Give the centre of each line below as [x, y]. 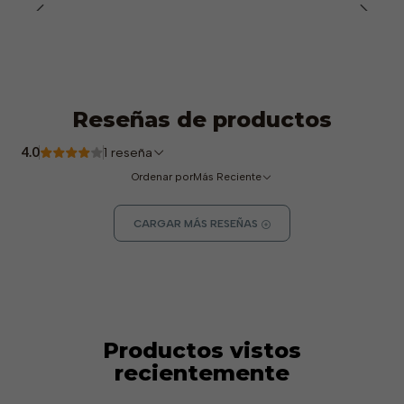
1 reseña [132, 152]
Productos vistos [202, 351]
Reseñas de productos [202, 119]
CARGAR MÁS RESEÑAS [197, 224]
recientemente [202, 373]
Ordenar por [162, 176]
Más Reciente [227, 176]
